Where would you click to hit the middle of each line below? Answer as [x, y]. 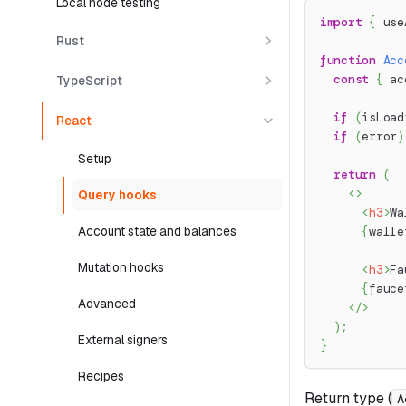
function [348, 61]
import [341, 23]
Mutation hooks [121, 267]
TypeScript [89, 81]
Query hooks [117, 195]
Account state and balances [157, 231]
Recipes [101, 376]
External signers [123, 340]
